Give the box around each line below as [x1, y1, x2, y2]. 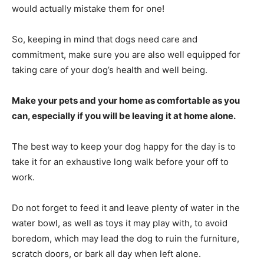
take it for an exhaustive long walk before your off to [12, 156, 229, 168]
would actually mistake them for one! [12, 3, 164, 15]
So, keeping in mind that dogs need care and [12, 34, 197, 45]
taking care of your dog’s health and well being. [12, 64, 207, 76]
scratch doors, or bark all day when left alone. [12, 248, 201, 260]
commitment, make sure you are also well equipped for [12, 49, 240, 61]
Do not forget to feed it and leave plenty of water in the [12, 202, 240, 214]
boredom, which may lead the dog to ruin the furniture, [12, 233, 239, 245]
